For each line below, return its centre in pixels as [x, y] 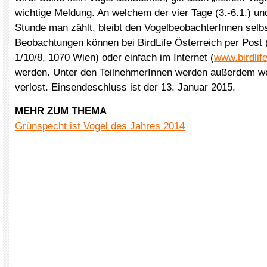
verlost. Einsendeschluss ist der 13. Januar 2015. [125, 87]
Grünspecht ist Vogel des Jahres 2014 [100, 126]
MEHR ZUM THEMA [61, 111]
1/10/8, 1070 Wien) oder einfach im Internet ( [114, 58]
